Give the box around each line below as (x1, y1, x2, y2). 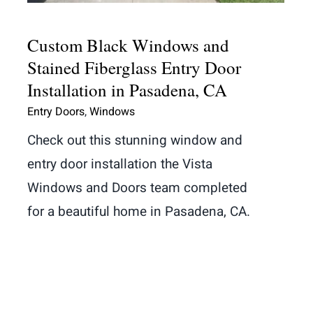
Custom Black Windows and (27, 34, 229, 57)
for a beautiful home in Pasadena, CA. (27, 202, 250, 222)
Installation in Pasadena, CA (27, 78, 227, 102)
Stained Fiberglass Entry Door (27, 56, 241, 80)
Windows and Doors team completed (27, 178, 247, 198)
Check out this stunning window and (27, 131, 242, 151)
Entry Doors (27, 103, 85, 121)
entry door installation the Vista (27, 154, 212, 175)
